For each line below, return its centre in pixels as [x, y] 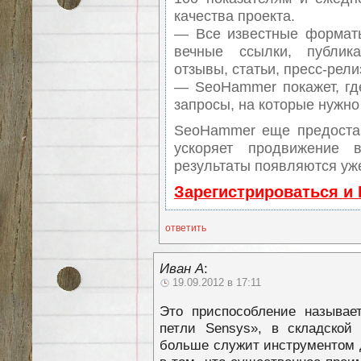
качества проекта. [234, 16]
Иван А [182, 268]
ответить [186, 228]
